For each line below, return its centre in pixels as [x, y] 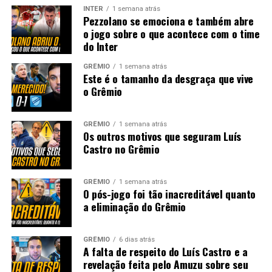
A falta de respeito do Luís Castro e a [165, 251]
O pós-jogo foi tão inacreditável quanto [169, 193]
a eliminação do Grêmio [134, 206]
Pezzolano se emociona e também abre [168, 20]
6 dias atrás [137, 239]
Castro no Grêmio [121, 148]
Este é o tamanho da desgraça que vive [168, 78]
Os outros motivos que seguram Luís [162, 136]
